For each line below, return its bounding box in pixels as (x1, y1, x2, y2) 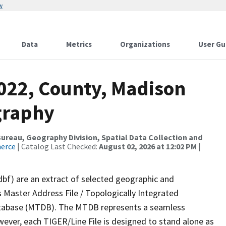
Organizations (120, 39, 170, 49)
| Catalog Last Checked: (16, 141, 99, 151)
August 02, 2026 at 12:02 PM (99, 141, 197, 151)
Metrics (66, 39, 92, 49)
